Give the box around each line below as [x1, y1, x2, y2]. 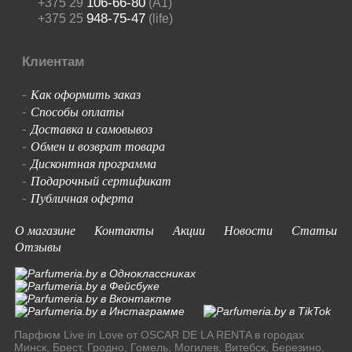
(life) [145, 12, 173, 26]
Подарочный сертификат [30, 172, 171, 189]
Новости [223, 222, 273, 239]
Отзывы [14, 238, 61, 255]
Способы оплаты [30, 103, 124, 120]
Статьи [291, 222, 337, 239]
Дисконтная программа [30, 155, 156, 172]
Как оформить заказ [30, 86, 141, 103]
